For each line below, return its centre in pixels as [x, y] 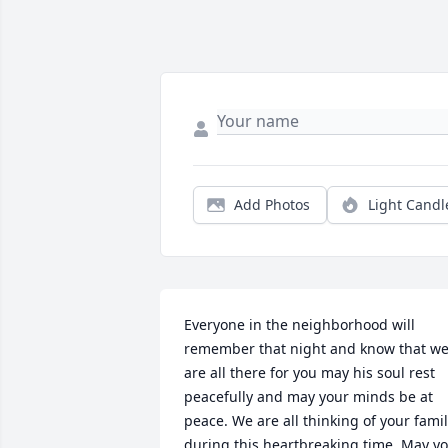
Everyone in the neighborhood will [299, 325]
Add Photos [272, 205]
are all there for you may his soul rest [309, 373]
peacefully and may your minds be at [308, 397]
